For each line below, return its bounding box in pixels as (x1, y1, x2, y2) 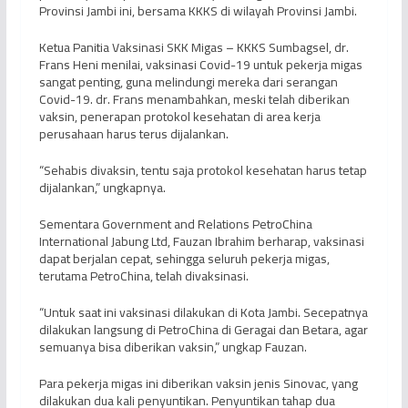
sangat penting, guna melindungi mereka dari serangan (38, 70, 338, 95)
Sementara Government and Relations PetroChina (38, 212, 312, 237)
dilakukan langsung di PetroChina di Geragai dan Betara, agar (38, 318, 368, 342)
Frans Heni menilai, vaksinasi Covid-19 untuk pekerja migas (38, 53, 362, 77)
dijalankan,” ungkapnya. (38, 176, 166, 200)
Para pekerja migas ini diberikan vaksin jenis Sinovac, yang (38, 372, 358, 396)
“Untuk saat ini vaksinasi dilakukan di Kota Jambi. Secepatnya (38, 301, 368, 325)
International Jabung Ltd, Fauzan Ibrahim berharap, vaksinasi (38, 229, 364, 254)
